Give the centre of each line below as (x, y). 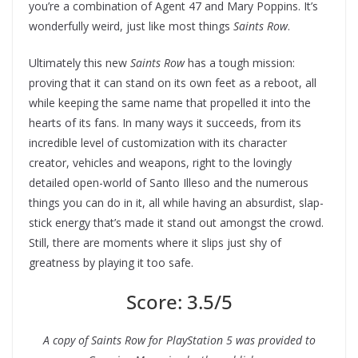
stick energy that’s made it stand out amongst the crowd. (176, 222)
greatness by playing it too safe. (111, 262)
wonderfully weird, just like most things (131, 26)
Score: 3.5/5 (179, 301)
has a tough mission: (240, 62)
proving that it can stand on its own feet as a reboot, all (173, 82)
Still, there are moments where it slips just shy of (155, 242)
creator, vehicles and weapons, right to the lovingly (160, 162)
